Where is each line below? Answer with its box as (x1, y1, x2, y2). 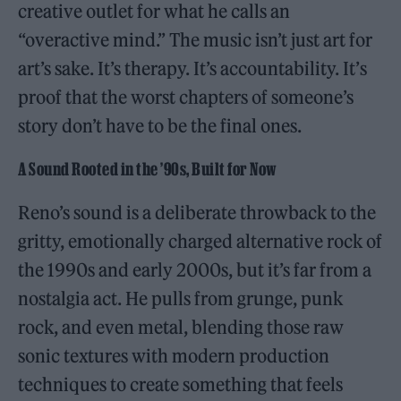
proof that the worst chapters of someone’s (18, 85, 354, 108)
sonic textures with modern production (18, 344, 330, 367)
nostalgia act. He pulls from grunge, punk (18, 286, 344, 310)
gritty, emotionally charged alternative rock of (18, 229, 383, 252)
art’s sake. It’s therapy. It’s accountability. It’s (18, 56, 367, 80)
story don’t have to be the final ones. (18, 114, 303, 137)
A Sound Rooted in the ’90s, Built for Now (18, 158, 277, 179)
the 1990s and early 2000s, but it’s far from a (18, 258, 372, 281)
